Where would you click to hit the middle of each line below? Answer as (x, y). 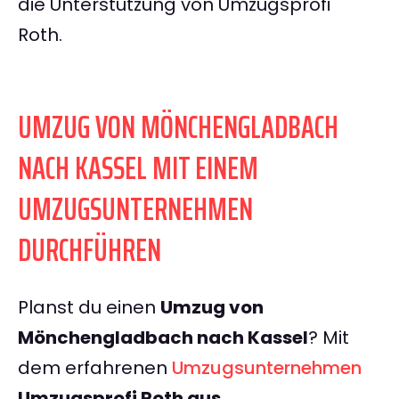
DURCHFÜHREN (90, 250)
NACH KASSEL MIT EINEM (138, 168)
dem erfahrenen (95, 368)
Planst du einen (89, 308)
